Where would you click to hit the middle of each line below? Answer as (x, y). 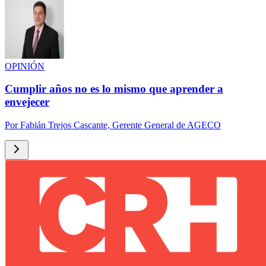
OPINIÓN (25, 66)
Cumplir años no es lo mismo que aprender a (114, 89)
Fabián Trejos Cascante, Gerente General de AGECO (121, 125)
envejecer (27, 102)
